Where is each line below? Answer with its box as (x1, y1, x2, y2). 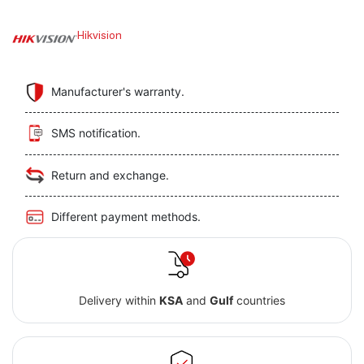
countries (232, 292, 285, 307)
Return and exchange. (51, 167, 169, 182)
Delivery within (78, 292, 159, 307)
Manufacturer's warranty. (51, 84, 184, 99)
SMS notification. (51, 126, 141, 141)
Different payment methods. (51, 210, 201, 224)
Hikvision (77, 28, 122, 42)
